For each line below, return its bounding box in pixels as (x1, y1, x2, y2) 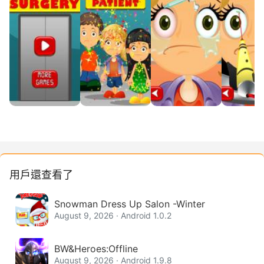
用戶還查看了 (9, 169, 73, 181)
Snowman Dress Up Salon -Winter (54, 198, 206, 210)
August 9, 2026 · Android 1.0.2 (54, 210, 171, 220)
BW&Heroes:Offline (54, 243, 138, 255)
